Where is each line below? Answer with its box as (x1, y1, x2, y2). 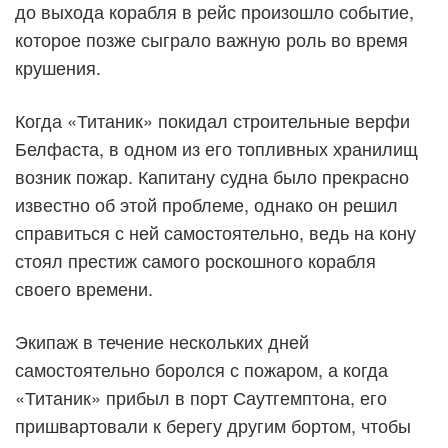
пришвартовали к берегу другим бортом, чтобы (15, 412, 411, 438)
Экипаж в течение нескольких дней (15, 328, 309, 354)
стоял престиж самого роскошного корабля (15, 247, 376, 273)
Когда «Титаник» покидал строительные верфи (15, 107, 410, 133)
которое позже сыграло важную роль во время (15, 26, 408, 52)
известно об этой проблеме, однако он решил (15, 191, 398, 217)
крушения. (15, 54, 101, 80)
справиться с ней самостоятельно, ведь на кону (15, 219, 416, 245)
